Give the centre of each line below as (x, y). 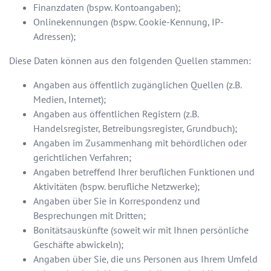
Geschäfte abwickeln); (78, 245)
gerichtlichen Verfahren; (82, 158)
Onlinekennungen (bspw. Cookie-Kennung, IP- (129, 22)
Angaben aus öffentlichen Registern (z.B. (116, 114)
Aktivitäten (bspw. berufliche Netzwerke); (116, 187)
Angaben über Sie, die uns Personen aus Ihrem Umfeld (145, 259)
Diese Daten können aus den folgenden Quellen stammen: (130, 61)
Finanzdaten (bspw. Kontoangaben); (107, 8)
